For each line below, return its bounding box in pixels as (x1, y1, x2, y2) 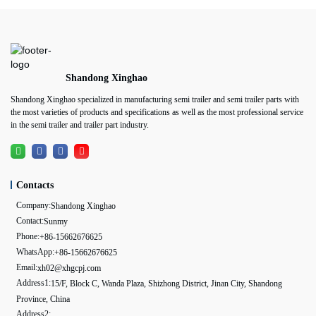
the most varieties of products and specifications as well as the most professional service (11, 107, 303, 118)
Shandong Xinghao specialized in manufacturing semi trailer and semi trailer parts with (11, 95, 299, 105)
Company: (16, 200, 51, 210)
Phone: (16, 231, 40, 241)
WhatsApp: (16, 246, 55, 257)
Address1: (16, 277, 51, 288)
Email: (16, 262, 38, 272)
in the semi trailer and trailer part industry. (11, 120, 149, 130)
